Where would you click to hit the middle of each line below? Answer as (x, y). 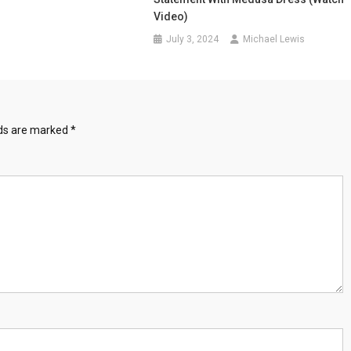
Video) (171, 16)
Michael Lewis (274, 39)
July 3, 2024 (193, 39)
